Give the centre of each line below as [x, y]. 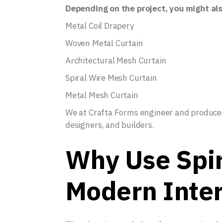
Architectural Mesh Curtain [116, 60]
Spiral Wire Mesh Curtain [111, 78]
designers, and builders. [110, 125]
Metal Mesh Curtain [102, 95]
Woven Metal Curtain [104, 43]
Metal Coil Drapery [100, 26]
